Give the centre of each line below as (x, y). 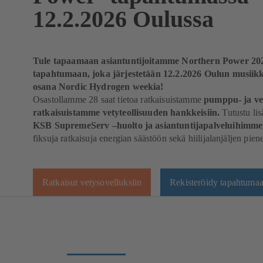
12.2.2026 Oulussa (123, 19)
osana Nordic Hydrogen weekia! (98, 87)
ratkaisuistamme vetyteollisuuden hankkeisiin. (128, 112)
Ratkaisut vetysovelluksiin (92, 182)
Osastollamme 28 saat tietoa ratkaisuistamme (119, 100)
